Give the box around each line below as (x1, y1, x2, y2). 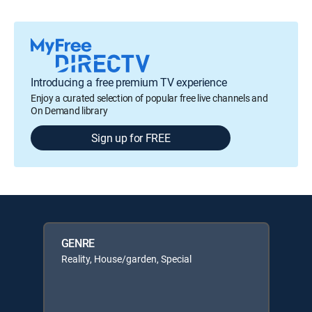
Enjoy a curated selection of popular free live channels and (31, 91, 268, 104)
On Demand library (31, 103, 108, 117)
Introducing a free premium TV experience (31, 74, 227, 90)
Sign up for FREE (91, 130, 171, 146)
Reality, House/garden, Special (61, 251, 192, 265)
